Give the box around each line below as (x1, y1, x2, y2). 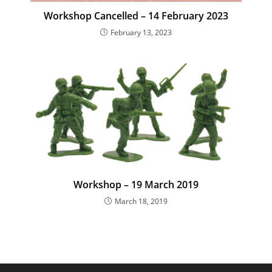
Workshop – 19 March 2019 (73, 177, 199, 191)
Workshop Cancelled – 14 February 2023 (44, 9, 228, 22)
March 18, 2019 (115, 195, 168, 206)
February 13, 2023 (110, 27, 172, 38)
